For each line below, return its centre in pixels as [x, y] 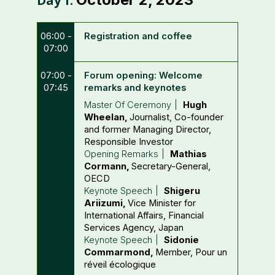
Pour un [211, 252]
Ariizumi [103, 203]
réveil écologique [120, 265]
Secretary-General [170, 166]
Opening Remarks [121, 154]
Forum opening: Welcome [143, 76]
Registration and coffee [138, 36]
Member [173, 252]
